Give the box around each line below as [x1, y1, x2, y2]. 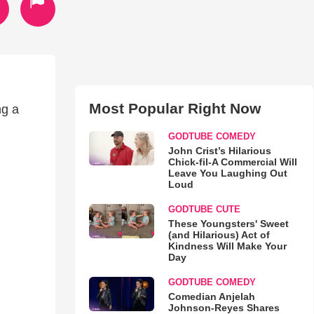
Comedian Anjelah [168, 291, 255, 302]
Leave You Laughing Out [168, 168, 287, 179]
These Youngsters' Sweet [168, 218, 289, 229]
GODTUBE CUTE [168, 204, 240, 214]
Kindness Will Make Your [168, 240, 287, 252]
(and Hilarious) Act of [168, 229, 270, 240]
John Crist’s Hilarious [168, 145, 271, 156]
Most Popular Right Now [88, 100, 261, 116]
